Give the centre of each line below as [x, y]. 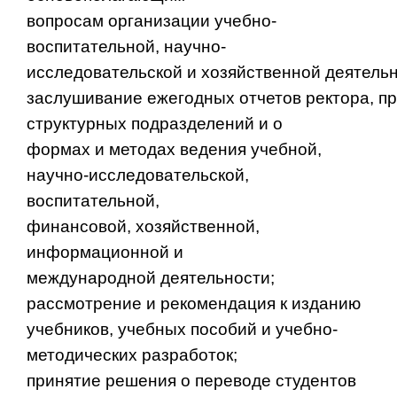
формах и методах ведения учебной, [174, 149]
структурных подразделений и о [155, 123]
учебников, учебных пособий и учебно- [182, 329]
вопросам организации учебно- [152, 20]
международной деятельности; [151, 277]
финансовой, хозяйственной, [143, 226]
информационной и [105, 252]
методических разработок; [132, 354]
